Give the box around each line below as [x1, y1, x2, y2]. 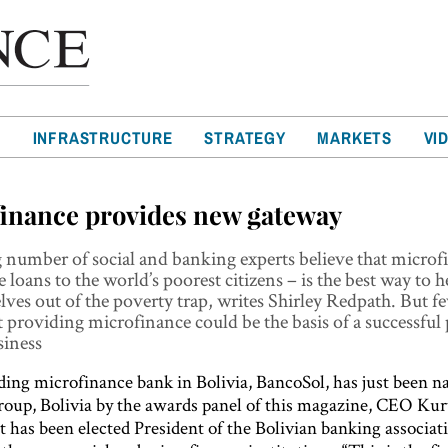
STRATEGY [204, 127, 286, 148]
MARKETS [317, 127, 393, 148]
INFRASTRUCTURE [32, 127, 173, 148]
